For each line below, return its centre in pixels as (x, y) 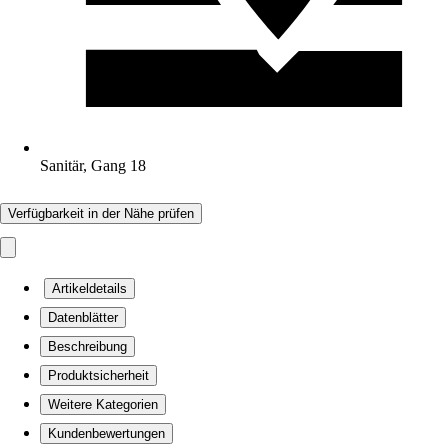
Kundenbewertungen (106, 433)
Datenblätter (83, 317)
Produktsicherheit (98, 375)
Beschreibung (87, 346)
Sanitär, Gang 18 (93, 165)
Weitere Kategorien (103, 404)
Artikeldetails (89, 288)
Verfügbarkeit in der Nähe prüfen (101, 213)
